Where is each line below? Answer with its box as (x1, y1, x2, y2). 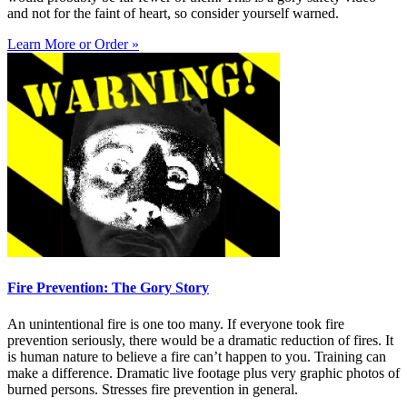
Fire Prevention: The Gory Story (7, 280, 209, 296)
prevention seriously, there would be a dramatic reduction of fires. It (7, 332, 393, 348)
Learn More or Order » (7, 36, 139, 53)
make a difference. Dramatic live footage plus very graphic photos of (7, 364, 400, 381)
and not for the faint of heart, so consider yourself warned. (7, 5, 339, 22)
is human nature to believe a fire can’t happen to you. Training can (7, 348, 386, 364)
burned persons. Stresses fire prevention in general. (7, 381, 298, 397)
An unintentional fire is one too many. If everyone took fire (7, 315, 344, 332)
